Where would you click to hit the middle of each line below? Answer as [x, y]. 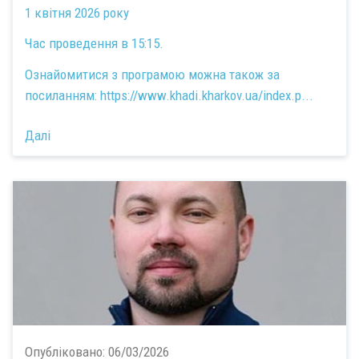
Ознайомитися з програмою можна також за [152, 74]
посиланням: [63, 95]
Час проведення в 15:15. [94, 44]
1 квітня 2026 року [77, 12]
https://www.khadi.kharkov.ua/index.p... [207, 95]
